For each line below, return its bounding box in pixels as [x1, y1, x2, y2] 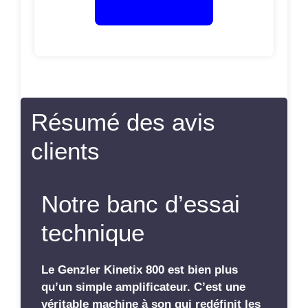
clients [31, 137, 100, 164]
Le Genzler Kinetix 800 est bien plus [41, 263, 238, 276]
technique [41, 219, 144, 246]
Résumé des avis [31, 109, 215, 135]
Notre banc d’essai [41, 190, 240, 217]
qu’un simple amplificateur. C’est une [41, 280, 245, 294]
